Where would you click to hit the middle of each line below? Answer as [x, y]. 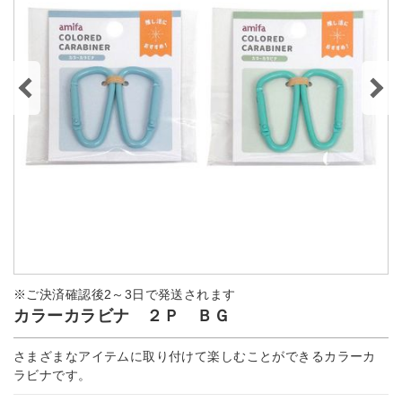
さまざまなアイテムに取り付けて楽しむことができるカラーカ [195, 356]
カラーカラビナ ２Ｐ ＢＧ [122, 316]
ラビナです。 [52, 375]
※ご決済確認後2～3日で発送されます [125, 294]
